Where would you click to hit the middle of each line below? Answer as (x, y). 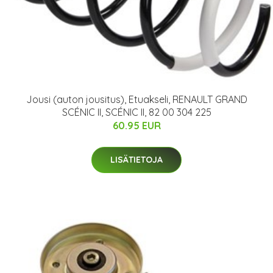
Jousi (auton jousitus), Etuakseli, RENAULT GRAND (136, 99)
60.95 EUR (136, 125)
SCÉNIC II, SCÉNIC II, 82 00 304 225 (136, 112)
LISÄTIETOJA (136, 159)
